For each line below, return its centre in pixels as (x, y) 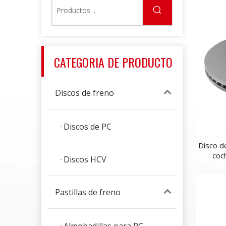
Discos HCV (85, 160)
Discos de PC (88, 126)
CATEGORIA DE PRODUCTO (113, 62)
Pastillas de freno (88, 192)
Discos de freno (84, 93)
